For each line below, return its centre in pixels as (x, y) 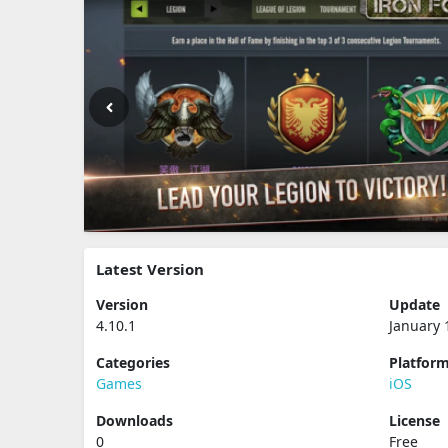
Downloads (134, 420)
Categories (133, 362)
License (415, 420)
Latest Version (150, 269)
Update (415, 304)
